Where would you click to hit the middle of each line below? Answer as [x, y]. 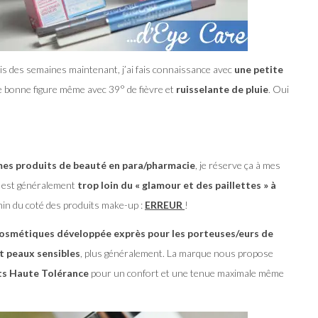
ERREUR [164, 205]
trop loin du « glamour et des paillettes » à [177, 185]
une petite [259, 70]
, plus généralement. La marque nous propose [177, 253]
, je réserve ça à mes [238, 165]
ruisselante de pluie [222, 89]
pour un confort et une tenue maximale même [186, 273]
